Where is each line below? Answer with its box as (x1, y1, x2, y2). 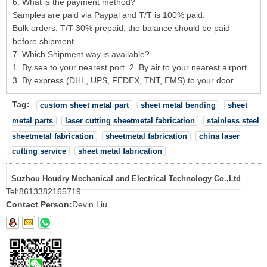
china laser (199, 131, 240, 141)
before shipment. (13, 36, 76, 46)
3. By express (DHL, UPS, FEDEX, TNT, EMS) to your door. (13, 76, 235, 86)
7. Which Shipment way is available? (13, 49, 150, 60)
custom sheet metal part (40, 100, 129, 110)
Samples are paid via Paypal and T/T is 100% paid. (13, 10, 205, 20)
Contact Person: (6, 200, 72, 210)
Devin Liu (72, 200, 107, 210)
